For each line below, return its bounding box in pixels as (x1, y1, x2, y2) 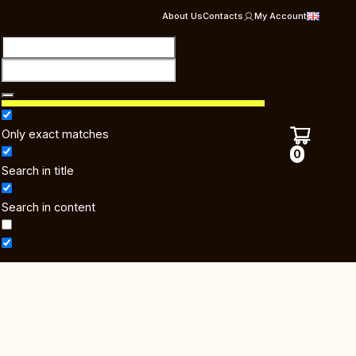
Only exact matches (2, 127, 110, 141)
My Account (254, 10, 308, 21)
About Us (162, 10, 203, 21)
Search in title (2, 164, 75, 177)
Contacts (203, 10, 244, 21)
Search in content (2, 200, 96, 214)
